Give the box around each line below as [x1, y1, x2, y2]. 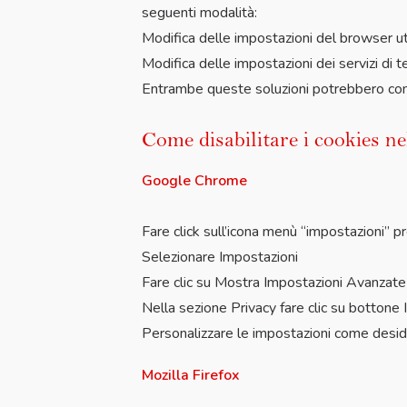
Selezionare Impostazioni [142, 247, 298, 267]
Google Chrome [142, 171, 247, 191]
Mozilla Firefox [142, 365, 240, 385]
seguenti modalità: [142, 3, 257, 23]
